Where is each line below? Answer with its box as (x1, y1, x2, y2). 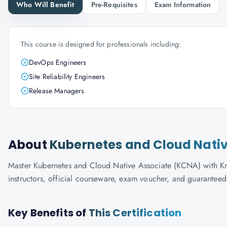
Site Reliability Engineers (29, 71, 105, 82)
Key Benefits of (8, 206, 89, 220)
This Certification (88, 206, 182, 220)
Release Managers (29, 86, 85, 96)
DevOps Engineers (29, 57, 87, 67)
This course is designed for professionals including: (21, 39, 181, 49)
